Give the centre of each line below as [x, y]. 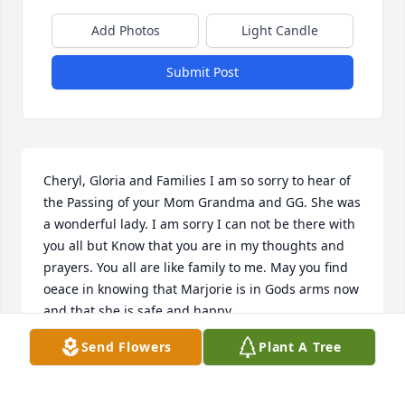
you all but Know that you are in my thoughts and [194, 246]
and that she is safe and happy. [139, 311]
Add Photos [125, 31]
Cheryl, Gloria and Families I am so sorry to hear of [197, 181]
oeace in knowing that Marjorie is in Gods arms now [201, 289]
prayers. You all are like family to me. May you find [196, 268]
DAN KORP [76, 353]
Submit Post [202, 72]
